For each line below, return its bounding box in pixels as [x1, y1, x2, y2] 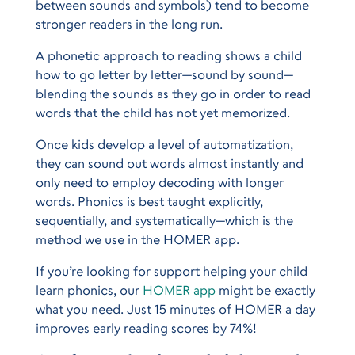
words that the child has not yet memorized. [35, 104, 290, 120]
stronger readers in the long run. [35, 15, 223, 32]
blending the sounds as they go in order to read [35, 85, 311, 101]
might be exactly [215, 281, 315, 298]
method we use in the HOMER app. [35, 231, 239, 247]
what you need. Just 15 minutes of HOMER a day [35, 300, 315, 317]
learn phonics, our [35, 281, 143, 298]
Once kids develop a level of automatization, [35, 136, 293, 152]
